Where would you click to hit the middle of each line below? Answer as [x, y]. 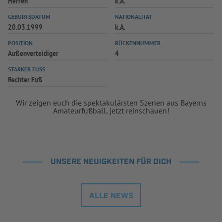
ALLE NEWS [111, 196]
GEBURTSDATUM [29, 17]
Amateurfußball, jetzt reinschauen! [111, 111]
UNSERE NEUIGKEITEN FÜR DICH [111, 162]
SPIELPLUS [143, 13]
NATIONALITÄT [134, 17]
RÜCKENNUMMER [138, 43]
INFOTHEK [77, 13]
